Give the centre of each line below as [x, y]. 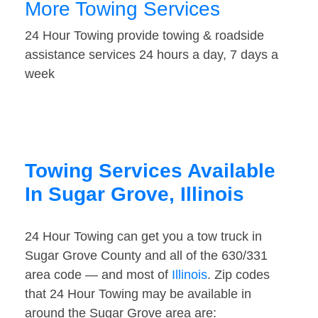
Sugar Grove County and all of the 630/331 [146, 256]
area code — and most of [98, 275]
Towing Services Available [150, 171]
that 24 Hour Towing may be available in [138, 294]
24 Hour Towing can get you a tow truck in [143, 237]
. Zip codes [238, 275]
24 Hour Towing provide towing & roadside [144, 36]
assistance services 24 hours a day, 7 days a [152, 55]
